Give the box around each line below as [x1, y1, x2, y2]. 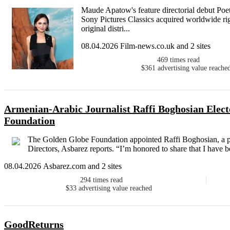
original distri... [81, 24, 130, 33]
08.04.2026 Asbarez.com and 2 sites [4, 162, 122, 171]
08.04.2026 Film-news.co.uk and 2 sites [81, 42, 210, 51]
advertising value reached [79, 184, 152, 193]
